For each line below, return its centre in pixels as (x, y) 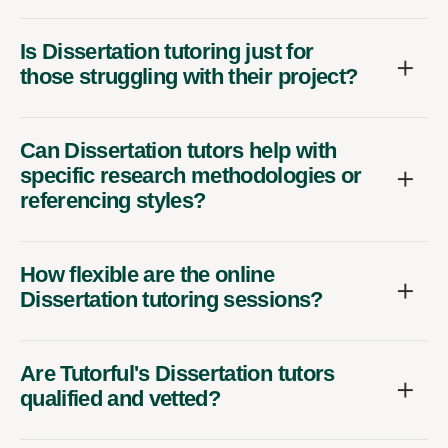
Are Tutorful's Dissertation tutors (177, 373)
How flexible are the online (147, 274)
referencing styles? (113, 200)
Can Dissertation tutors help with (178, 150)
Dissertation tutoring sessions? (171, 299)
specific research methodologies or (191, 175)
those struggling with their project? (189, 76)
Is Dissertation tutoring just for (167, 51)
